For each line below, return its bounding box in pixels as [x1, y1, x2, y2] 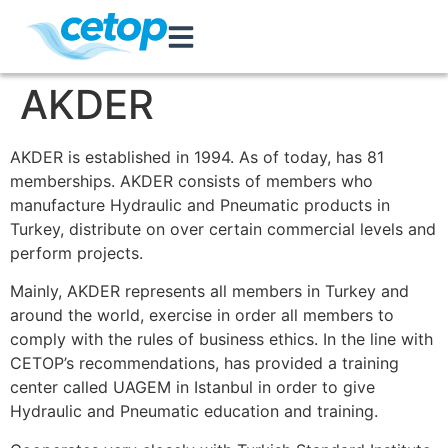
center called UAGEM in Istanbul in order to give [10, 377, 375, 398]
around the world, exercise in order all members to [10, 305, 394, 326]
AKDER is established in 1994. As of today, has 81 [10, 147, 384, 167]
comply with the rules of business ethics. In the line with [10, 329, 433, 350]
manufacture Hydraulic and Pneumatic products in [10, 195, 390, 215]
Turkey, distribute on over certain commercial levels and [10, 219, 436, 239]
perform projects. [10, 243, 143, 263]
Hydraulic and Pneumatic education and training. [10, 401, 378, 422]
